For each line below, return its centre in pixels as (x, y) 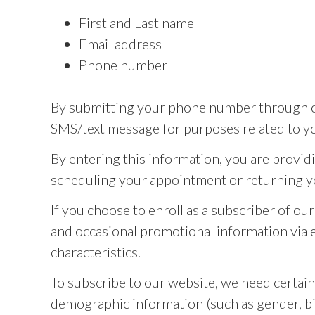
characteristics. (96, 252)
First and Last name (136, 22)
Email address (120, 44)
